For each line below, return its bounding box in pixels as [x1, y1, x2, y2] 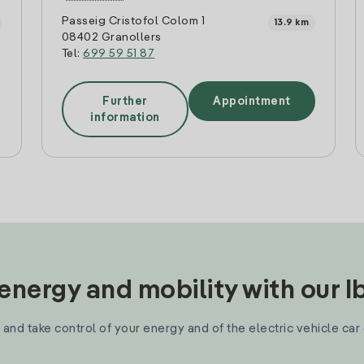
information [90, 111, 160, 123]
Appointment [213, 95, 291, 107]
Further [102, 95, 148, 107]
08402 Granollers [61, 32, 162, 43]
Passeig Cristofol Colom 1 [61, 15, 206, 27]
